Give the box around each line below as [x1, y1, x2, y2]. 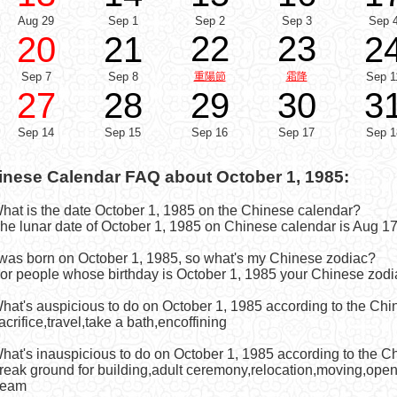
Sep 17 [278, 126, 315, 139]
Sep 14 [18, 126, 54, 139]
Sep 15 [105, 126, 141, 139]
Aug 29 [18, 14, 54, 27]
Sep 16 [191, 126, 228, 139]
